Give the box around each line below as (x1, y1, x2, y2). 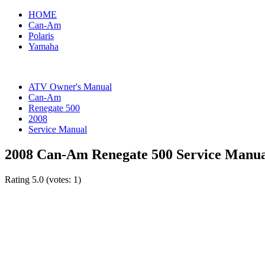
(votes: (44, 174, 73, 185)
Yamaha (28, 41, 59, 51)
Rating (5, 174, 32, 185)
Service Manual (28, 124, 87, 134)
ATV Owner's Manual (28, 82, 112, 92)
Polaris (28, 31, 54, 41)
